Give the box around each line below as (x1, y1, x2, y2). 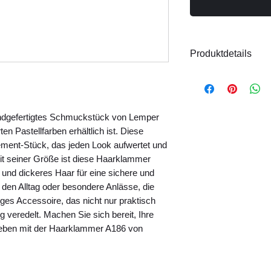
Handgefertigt (202, 100, 260, 111)
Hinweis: (190, 115, 229, 125)
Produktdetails (190, 48, 252, 59)
